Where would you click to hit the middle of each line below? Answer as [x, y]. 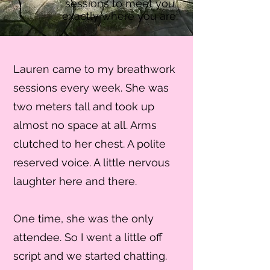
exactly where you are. [120, 16]
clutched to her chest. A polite [89, 144]
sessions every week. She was [91, 88]
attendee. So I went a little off [88, 237]
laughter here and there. [75, 181]
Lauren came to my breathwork [94, 69]
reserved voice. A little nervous [92, 162]
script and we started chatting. [90, 256]
